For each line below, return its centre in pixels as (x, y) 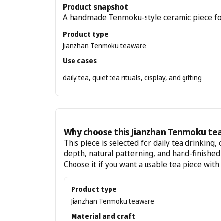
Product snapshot (95, 7)
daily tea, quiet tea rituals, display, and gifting (132, 78)
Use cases (80, 60)
